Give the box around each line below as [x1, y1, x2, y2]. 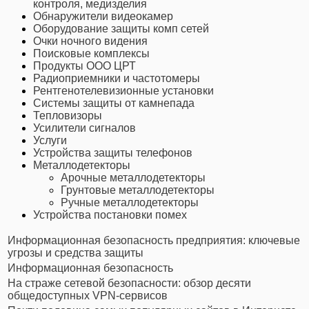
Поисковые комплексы [33, 48, 150, 60]
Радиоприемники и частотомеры [33, 72, 200, 85]
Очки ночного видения [33, 35, 148, 48]
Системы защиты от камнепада [33, 97, 195, 110]
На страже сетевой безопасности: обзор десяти [8, 277, 251, 290]
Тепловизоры [33, 110, 102, 122]
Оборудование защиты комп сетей [33, 23, 209, 35]
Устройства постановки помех [33, 209, 187, 221]
